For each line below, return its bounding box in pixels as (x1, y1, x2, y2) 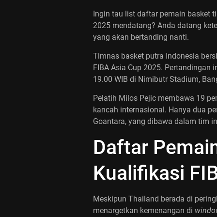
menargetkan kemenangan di (93, 206, 195, 215)
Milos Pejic (119, 93, 156, 103)
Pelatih (93, 93, 119, 103)
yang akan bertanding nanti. (93, 32, 189, 42)
